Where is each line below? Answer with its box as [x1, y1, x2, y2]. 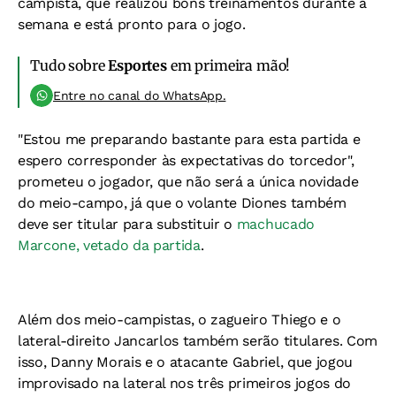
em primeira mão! [166, 57, 291, 74]
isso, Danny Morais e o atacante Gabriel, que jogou [18, 354, 353, 370]
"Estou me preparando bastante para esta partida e [18, 131, 361, 148]
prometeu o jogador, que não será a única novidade [18, 173, 359, 190]
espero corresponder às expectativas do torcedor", [18, 152, 354, 169]
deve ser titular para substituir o [18, 216, 237, 232]
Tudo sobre [30, 57, 109, 74]
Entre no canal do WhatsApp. [53, 88, 226, 103]
